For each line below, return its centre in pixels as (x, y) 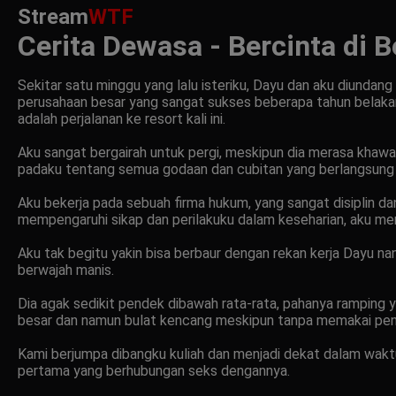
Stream (53, 16)
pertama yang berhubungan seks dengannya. (154, 370)
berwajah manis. (66, 270)
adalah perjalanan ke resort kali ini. (122, 118)
